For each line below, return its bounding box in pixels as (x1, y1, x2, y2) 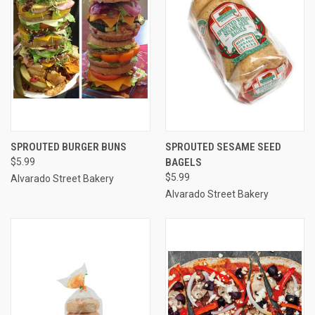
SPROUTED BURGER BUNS (11, 140, 127, 153)
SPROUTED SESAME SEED (165, 140, 281, 153)
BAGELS (165, 155, 202, 169)
